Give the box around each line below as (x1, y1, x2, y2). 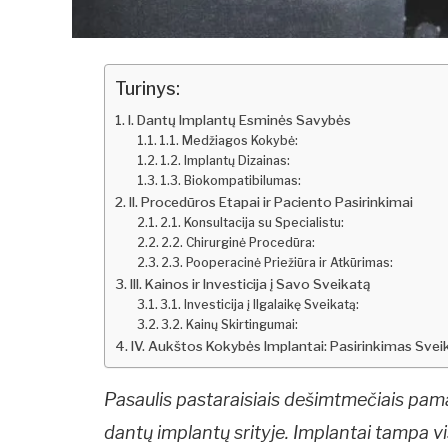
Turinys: (115, 78, 181, 100)
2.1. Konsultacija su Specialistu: (160, 214, 345, 230)
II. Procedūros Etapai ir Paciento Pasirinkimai (129, 193, 414, 210)
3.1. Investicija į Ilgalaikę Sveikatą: (160, 296, 360, 312)
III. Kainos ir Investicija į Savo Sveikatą (130, 275, 371, 292)
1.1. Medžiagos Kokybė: (159, 132, 299, 148)
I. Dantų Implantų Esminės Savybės (128, 111, 352, 128)
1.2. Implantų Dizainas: (160, 152, 291, 168)
